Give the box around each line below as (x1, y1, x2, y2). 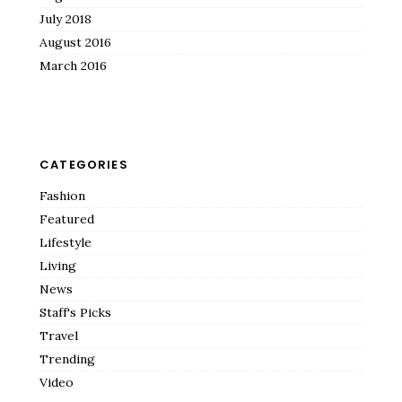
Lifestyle (39, 234, 92, 251)
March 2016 (39, 57, 107, 74)
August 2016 (39, 34, 111, 51)
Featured (39, 211, 94, 228)
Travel (39, 328, 78, 345)
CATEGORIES (39, 156, 128, 174)
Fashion (39, 188, 85, 205)
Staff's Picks (39, 304, 111, 321)
